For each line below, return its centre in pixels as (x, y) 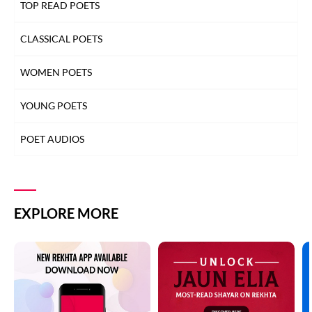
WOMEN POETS (56, 72)
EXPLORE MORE (66, 213)
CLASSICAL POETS (61, 39)
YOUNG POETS (54, 106)
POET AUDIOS (52, 139)
